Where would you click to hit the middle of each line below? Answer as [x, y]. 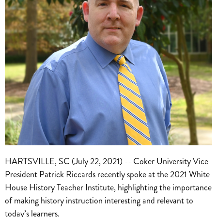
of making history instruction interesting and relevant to [99, 200]
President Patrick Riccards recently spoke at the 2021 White [107, 174]
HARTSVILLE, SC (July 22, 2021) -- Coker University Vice [107, 161]
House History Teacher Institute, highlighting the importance [108, 187]
